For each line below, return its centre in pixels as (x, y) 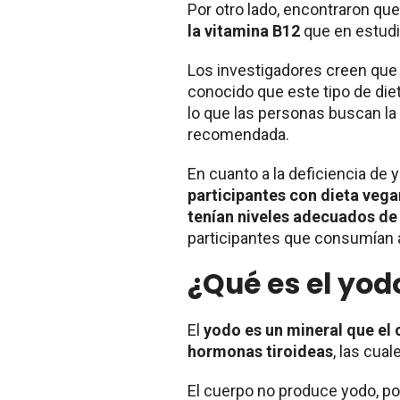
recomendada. (238, 134)
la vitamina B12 (246, 30)
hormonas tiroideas (260, 351)
